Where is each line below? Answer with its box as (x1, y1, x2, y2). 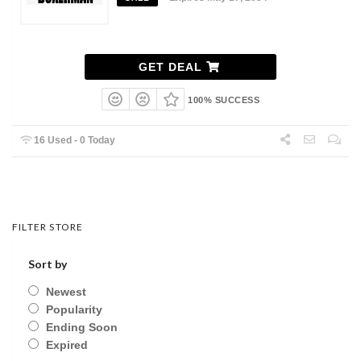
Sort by (28, 257, 67, 272)
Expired (46, 338, 88, 352)
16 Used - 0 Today (31, 135, 116, 147)
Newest (46, 285, 86, 299)
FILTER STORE (12, 221, 84, 234)
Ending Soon (46, 321, 118, 334)
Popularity (46, 303, 102, 317)
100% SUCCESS (188, 95, 260, 106)
